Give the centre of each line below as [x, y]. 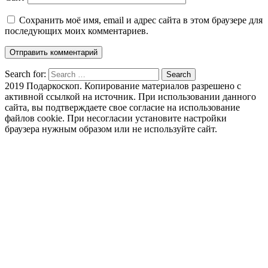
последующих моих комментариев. [77, 31]
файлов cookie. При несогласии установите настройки [116, 118]
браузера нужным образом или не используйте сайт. [111, 129]
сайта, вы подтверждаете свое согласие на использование [122, 107]
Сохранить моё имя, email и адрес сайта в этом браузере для [141, 20]
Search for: [25, 74]
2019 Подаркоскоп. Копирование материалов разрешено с [123, 86]
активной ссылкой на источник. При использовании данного [130, 96]
